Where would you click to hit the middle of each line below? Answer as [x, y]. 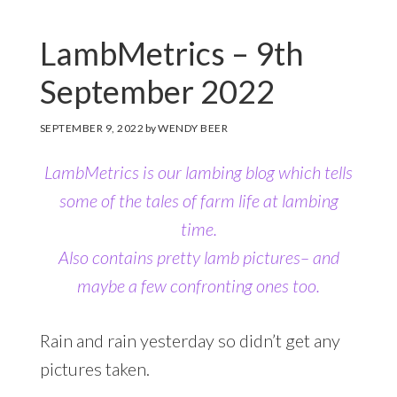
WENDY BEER [193, 128]
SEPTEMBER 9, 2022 [92, 128]
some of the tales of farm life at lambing [198, 200]
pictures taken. [94, 368]
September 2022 [157, 91]
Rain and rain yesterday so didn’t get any [190, 340]
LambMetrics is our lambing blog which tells [198, 171]
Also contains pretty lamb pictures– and [198, 257]
